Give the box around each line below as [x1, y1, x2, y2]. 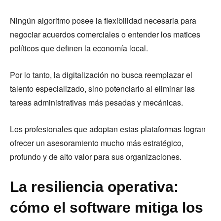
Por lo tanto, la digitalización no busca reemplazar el [10, 69, 192, 81]
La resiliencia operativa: [10, 179, 179, 195]
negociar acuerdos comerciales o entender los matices [10, 29, 200, 40]
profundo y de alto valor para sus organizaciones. [10, 151, 182, 163]
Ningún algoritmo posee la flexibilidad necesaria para [10, 15, 196, 27]
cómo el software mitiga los [10, 199, 203, 216]
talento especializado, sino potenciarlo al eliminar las [10, 83, 195, 95]
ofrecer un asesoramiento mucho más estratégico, [10, 137, 184, 149]
